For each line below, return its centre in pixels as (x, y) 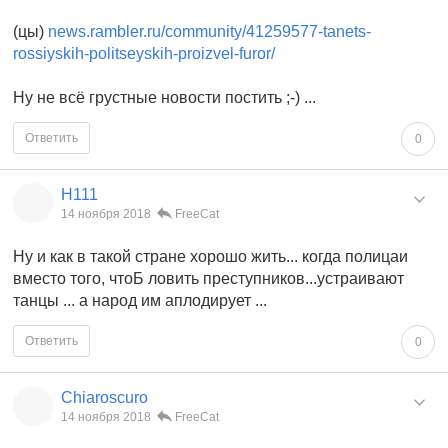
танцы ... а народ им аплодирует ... (140, 301)
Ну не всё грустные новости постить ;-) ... (164, 98)
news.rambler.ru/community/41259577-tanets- (209, 32)
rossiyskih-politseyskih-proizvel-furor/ (144, 54)
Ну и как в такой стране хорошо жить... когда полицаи (210, 257)
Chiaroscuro (104, 398)
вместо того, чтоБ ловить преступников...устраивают (208, 279)
